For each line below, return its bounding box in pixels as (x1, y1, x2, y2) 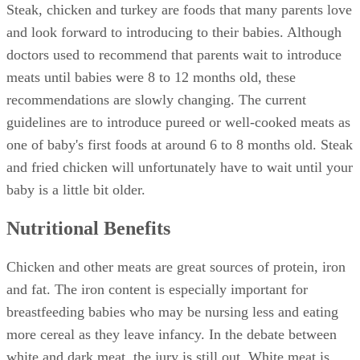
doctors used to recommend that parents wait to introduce (6, 47, 342, 63)
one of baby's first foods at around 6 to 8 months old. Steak (6, 137, 353, 153)
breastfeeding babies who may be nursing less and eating (6, 304, 338, 321)
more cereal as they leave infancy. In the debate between (6, 326, 337, 343)
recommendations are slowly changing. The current (6, 92, 306, 108)
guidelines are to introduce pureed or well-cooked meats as (6, 114, 350, 131)
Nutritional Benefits (6, 218, 170, 239)
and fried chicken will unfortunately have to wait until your (6, 159, 353, 176)
